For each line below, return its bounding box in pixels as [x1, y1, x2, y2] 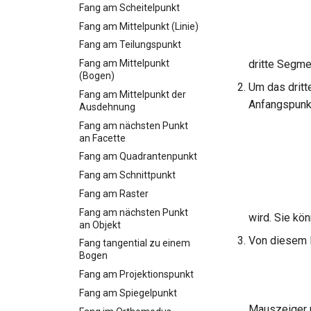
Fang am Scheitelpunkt [79, 1, 180, 13]
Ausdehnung [79, 101, 135, 112]
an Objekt [79, 219, 121, 230]
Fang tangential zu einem [79, 237, 190, 249]
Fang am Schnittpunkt [79, 169, 176, 180]
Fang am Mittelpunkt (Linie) [79, 20, 199, 32]
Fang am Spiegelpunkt [79, 287, 177, 299]
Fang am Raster [79, 187, 149, 199]
